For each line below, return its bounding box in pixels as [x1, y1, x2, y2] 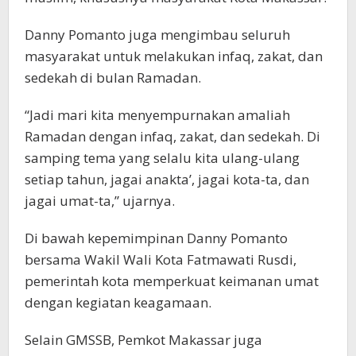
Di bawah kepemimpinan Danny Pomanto [25, 229, 288, 248]
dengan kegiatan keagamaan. [25, 293, 211, 312]
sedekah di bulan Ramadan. [25, 68, 201, 87]
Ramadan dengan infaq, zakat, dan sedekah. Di [25, 127, 320, 146]
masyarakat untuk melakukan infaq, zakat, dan [25, 47, 323, 66]
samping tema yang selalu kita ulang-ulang [25, 149, 300, 168]
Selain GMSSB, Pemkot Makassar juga [25, 331, 262, 350]
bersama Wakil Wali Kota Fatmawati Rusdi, [25, 250, 296, 269]
